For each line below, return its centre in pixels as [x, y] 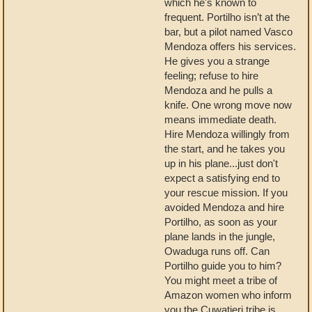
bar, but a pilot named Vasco [228, 32]
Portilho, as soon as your [221, 222]
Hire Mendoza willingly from [227, 134]
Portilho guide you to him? [223, 266]
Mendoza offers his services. [230, 46]
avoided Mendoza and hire [224, 207]
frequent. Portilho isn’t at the [227, 17]
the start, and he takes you [225, 149]
